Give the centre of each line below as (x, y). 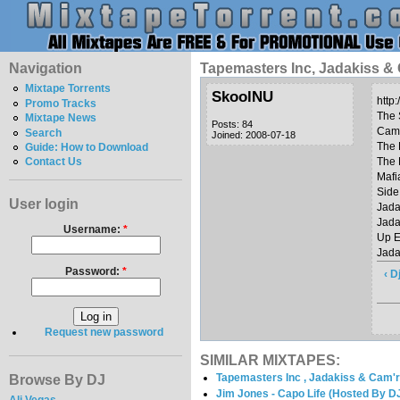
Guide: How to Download (87, 148)
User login (44, 204)
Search (44, 133)
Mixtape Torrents (68, 89)
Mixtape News (61, 118)
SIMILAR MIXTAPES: (270, 360)
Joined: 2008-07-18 (254, 135)
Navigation (46, 68)
